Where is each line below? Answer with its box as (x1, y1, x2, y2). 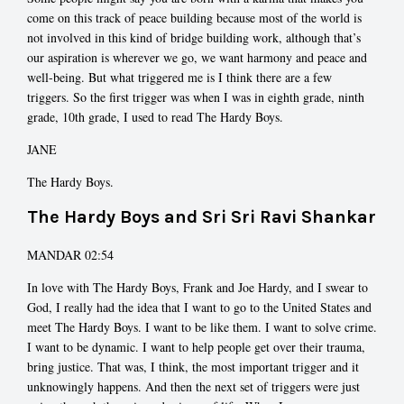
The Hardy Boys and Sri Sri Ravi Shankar (27, 207, 376, 228)
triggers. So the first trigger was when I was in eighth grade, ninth (27, 88, 364, 106)
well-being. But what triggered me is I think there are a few (27, 69, 332, 87)
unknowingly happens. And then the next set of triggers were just (27, 377, 360, 395)
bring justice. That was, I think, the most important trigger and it (27, 357, 359, 375)
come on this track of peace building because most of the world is (27, 9, 362, 27)
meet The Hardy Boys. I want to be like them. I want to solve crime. (27, 317, 377, 335)
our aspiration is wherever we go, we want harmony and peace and (27, 49, 367, 67)
